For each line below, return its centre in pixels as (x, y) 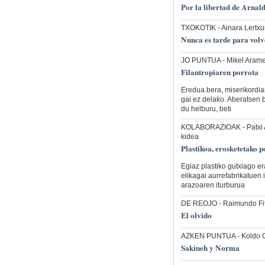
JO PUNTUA (201, 60)
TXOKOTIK (198, 28)
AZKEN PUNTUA (208, 236)
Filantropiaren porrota (219, 72)
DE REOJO (199, 204)
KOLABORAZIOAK (211, 127)
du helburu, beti (206, 109)
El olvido (196, 215)
